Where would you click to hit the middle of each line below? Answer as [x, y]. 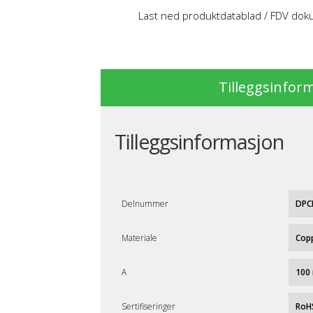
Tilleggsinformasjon [199, 142]
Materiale [139, 238]
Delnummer [145, 204]
